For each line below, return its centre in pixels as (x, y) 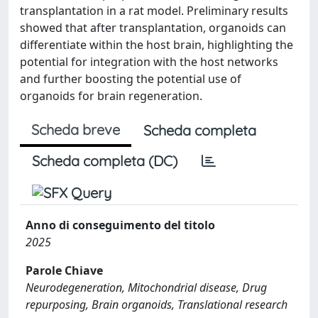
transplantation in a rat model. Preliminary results (154, 11)
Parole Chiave (64, 270)
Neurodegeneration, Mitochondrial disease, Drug (146, 287)
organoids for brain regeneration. (111, 96)
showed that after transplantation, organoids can (153, 28)
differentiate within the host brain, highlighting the (157, 45)
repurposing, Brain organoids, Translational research (157, 305)
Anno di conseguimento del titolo (120, 225)
